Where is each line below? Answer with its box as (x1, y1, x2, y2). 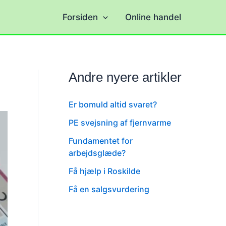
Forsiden (62, 12, 98, 22)
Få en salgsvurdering (69, 184, 149, 194)
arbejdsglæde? (69, 148, 126, 158)
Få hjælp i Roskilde (69, 166, 140, 176)
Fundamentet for (69, 136, 133, 146)
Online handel (125, 12, 181, 22)
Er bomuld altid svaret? (69, 99, 157, 109)
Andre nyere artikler (69, 70, 182, 85)
